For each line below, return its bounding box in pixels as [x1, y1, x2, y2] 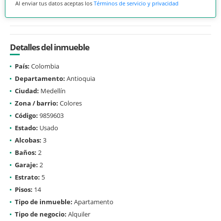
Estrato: [15, 172, 40, 182]
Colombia [30, 61, 59, 71]
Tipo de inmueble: [15, 197, 73, 206]
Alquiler [67, 209, 90, 219]
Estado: [15, 123, 38, 132]
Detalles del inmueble [10, 41, 89, 53]
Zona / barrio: [15, 98, 58, 108]
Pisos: [15, 184, 33, 194]
